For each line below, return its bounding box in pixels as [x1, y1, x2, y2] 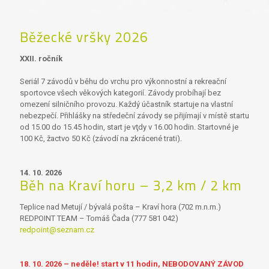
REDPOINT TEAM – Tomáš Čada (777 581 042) [20, 214, 178, 223]
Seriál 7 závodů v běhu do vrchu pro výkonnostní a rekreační [20, 77, 226, 86]
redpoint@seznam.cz [20, 225, 94, 234]
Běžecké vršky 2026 [20, 26, 148, 47]
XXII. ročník [20, 54, 62, 63]
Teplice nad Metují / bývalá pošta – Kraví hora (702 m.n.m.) [20, 202, 221, 211]
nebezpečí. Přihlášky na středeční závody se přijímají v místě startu [20, 111, 249, 120]
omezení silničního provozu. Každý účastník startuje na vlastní [20, 100, 233, 109]
